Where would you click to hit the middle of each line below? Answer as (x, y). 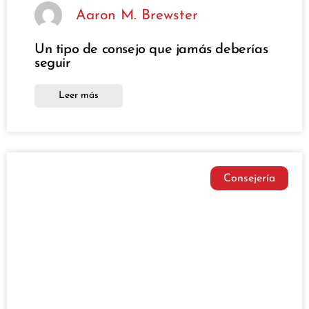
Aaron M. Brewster (137, 15)
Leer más (79, 96)
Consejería (249, 178)
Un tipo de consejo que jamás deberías (151, 50)
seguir (53, 64)
